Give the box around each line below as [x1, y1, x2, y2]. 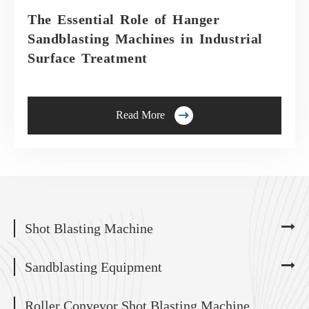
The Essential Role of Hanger [28, 11, 219, 27]
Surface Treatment [28, 50, 148, 66]
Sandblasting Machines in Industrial [28, 30, 263, 46]
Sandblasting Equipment [25, 259, 162, 275]
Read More [116, 109, 165, 121]
